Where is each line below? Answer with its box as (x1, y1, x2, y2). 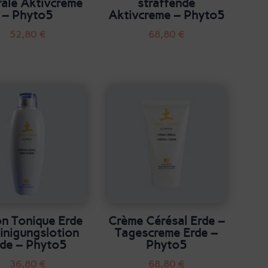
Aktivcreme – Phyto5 (108, 7, 225, 22)
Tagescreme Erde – (115, 225, 218, 240)
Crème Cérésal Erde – (108, 213, 225, 228)
